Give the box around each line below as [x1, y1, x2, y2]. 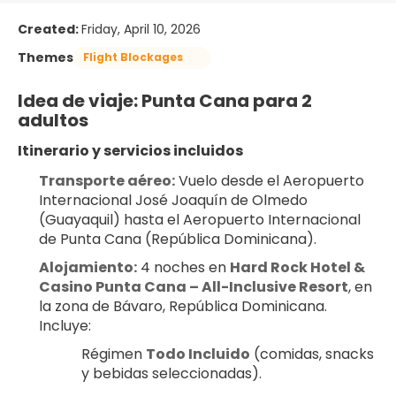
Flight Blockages [83, 49, 183, 65]
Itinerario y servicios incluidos [18, 140, 243, 161]
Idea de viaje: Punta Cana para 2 [18, 88, 312, 113]
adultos [18, 107, 88, 133]
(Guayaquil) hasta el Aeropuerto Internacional [39, 209, 361, 230]
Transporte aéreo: [39, 170, 175, 191]
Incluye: [39, 315, 91, 336]
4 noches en [137, 256, 230, 278]
